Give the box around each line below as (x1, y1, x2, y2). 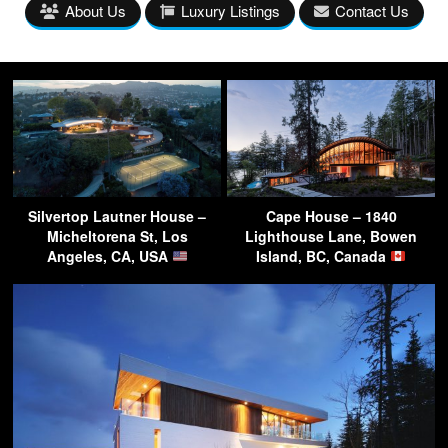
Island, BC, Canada (256, 246, 391, 266)
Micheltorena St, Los (46, 226, 188, 246)
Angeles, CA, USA (46, 246, 172, 266)
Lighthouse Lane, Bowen (245, 226, 417, 246)
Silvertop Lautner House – (28, 206, 206, 226)
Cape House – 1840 (265, 206, 397, 226)
